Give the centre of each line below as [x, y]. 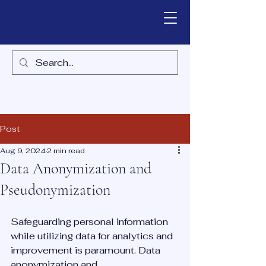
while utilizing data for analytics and [93, 236]
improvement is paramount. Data [87, 250]
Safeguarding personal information [91, 222]
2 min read [66, 151]
